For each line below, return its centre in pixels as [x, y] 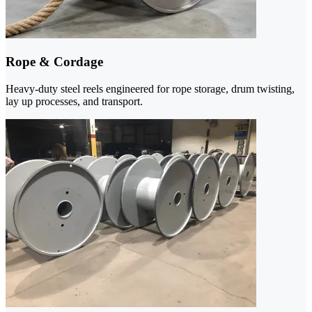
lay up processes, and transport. [74, 101]
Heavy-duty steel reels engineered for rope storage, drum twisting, [150, 88]
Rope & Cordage [54, 62]
